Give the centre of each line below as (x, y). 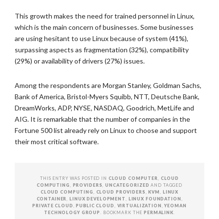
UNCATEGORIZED (127, 185)
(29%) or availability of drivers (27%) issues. (80, 61)
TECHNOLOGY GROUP (72, 212)
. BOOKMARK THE (122, 212)
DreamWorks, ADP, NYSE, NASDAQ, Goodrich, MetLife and (104, 108)
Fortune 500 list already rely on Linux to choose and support (106, 130)
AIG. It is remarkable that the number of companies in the (102, 119)
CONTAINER (52, 199)
